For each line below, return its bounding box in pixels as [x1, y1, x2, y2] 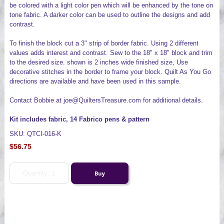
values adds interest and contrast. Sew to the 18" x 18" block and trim [9, 49, 212, 57]
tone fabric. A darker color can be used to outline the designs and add [9, 11, 210, 19]
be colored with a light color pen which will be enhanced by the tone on [9, 1, 213, 9]
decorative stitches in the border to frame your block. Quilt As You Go [9, 68, 211, 76]
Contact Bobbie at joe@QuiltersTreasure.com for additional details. [9, 96, 203, 104]
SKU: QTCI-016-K [9, 130, 61, 138]
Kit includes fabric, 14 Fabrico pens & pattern [9, 115, 149, 123]
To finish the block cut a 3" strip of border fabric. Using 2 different [9, 39, 198, 47]
